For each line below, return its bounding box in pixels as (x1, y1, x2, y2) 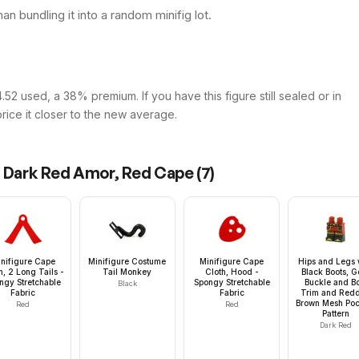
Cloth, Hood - (204, 267, 259, 277)
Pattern (322, 309, 350, 319)
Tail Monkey (103, 267, 152, 277)
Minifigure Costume (88, 256, 167, 267)
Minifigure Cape (200, 256, 264, 267)
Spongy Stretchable (193, 277, 270, 288)
